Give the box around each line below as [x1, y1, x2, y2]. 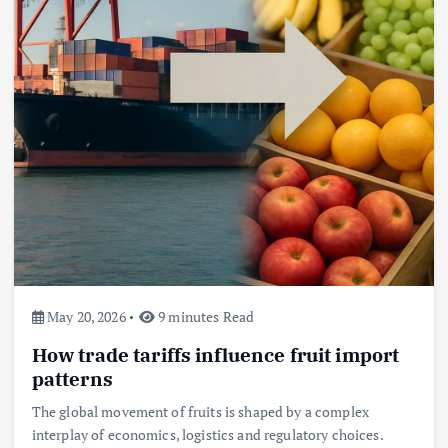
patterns [31, 365, 113, 391]
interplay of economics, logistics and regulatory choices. [31, 424, 383, 444]
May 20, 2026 [43, 307, 126, 327]
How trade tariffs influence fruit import [31, 341, 400, 367]
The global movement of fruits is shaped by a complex [31, 401, 369, 421]
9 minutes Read [155, 307, 255, 327]
